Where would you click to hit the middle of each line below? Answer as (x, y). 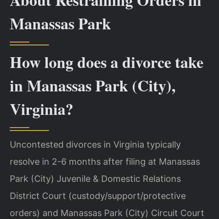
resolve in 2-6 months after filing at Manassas (105, 161)
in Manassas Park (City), (93, 85)
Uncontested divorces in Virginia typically (95, 144)
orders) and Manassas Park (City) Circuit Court (107, 213)
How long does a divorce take (107, 62)
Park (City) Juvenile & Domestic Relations (95, 178)
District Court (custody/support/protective (98, 196)
